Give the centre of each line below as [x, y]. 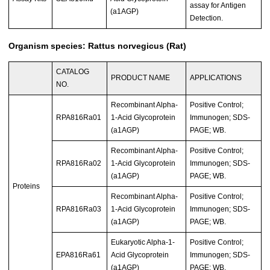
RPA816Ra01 [79, 117]
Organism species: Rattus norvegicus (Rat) [97, 46]
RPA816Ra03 [79, 209]
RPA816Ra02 [79, 163]
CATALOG [73, 71]
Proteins [27, 186]
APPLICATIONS [216, 77]
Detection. [207, 18]
